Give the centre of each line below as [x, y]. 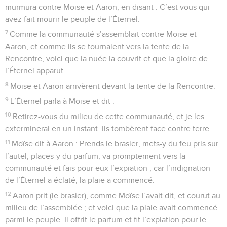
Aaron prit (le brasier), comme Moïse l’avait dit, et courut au [117, 195]
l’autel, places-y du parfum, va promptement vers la [95, 156]
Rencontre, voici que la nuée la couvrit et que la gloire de [106, 59]
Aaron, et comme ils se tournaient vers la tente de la [97, 46]
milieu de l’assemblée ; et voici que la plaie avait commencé [111, 207]
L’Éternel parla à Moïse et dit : [63, 101]
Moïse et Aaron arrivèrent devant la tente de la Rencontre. [113, 86]
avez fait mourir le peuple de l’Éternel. [72, 19]
